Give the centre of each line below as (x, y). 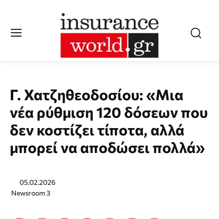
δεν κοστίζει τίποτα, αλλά (97, 129)
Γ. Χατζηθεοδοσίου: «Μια (97, 94)
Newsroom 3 (31, 193)
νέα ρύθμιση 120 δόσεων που (109, 112)
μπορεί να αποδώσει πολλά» (107, 147)
